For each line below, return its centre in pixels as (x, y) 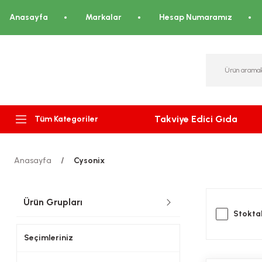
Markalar (104, 17)
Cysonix (89, 161)
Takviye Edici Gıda (196, 119)
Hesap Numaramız (196, 17)
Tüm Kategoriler (66, 119)
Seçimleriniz (49, 238)
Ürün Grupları (53, 202)
